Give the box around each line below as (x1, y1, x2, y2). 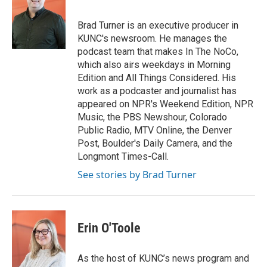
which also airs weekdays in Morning (77, 59, 231, 70)
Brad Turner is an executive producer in (77, 20, 238, 31)
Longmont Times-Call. (77, 151, 169, 162)
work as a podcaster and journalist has (77, 85, 237, 97)
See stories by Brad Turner (77, 168, 197, 181)
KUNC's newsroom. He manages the (77, 33, 227, 44)
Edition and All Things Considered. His (77, 72, 236, 83)
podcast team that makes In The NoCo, (77, 46, 238, 57)
